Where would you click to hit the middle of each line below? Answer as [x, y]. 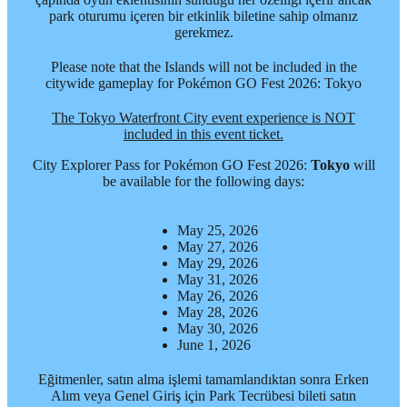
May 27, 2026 [217, 247]
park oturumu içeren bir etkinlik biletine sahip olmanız [203, 16]
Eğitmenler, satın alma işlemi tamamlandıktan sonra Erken [203, 380]
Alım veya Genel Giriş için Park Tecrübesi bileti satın [203, 396]
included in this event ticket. [203, 134]
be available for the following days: [203, 182]
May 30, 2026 [217, 329]
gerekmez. [203, 33]
